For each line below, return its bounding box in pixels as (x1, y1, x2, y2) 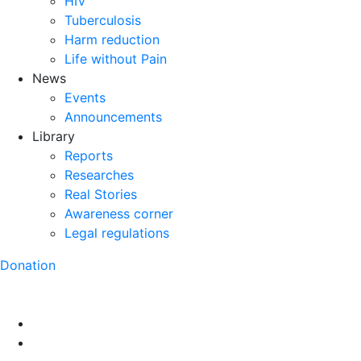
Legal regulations (64, 224, 169, 241)
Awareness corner (64, 205, 173, 222)
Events (64, 89, 106, 106)
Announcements (64, 108, 162, 125)
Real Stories (64, 185, 137, 202)
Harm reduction (64, 31, 160, 48)
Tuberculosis (64, 11, 141, 28)
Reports (64, 147, 113, 164)
